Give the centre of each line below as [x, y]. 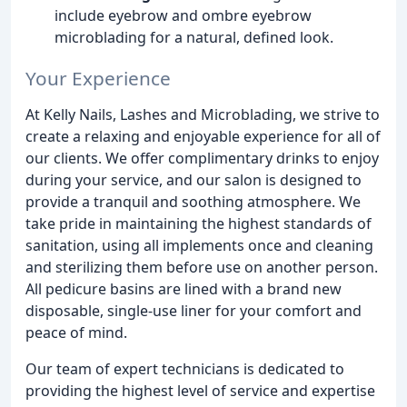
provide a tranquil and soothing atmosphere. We [193, 201]
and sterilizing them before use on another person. [202, 267]
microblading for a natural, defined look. [194, 37]
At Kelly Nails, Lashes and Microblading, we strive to [203, 114]
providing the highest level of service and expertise [200, 390]
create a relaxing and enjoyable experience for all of [203, 136]
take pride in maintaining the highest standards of [199, 223]
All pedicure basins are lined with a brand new [184, 288]
